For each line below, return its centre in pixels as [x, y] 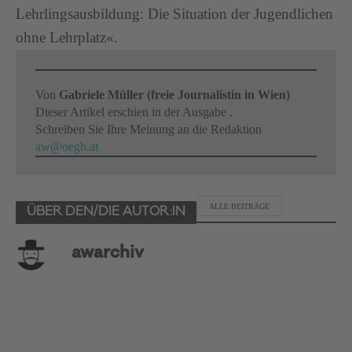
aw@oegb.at [67, 147]
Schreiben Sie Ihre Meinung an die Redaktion [148, 129]
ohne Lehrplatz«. [67, 37]
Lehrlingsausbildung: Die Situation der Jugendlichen [174, 14]
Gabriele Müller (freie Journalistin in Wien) [174, 95]
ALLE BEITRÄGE [239, 206]
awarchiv [108, 254]
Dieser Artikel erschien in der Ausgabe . [134, 112]
